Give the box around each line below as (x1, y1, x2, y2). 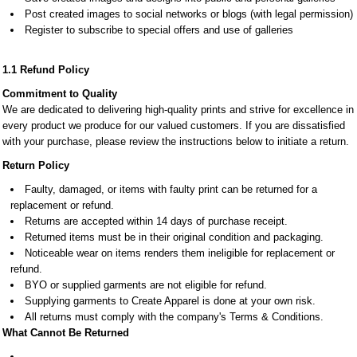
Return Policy (2, 159, 69, 171)
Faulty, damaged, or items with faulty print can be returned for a (25, 183, 317, 195)
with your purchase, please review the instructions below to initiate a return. (2, 135, 349, 147)
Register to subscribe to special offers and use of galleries (25, 24, 293, 36)
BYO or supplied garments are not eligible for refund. (25, 279, 267, 291)
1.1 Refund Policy (2, 64, 89, 76)
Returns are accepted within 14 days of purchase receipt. (25, 215, 288, 227)
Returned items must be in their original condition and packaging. (25, 231, 324, 243)
